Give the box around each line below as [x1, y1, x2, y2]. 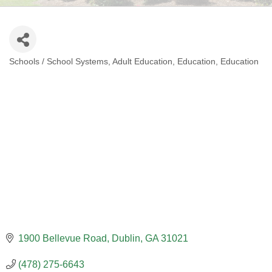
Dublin [112, 233, 140, 243]
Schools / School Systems [9, 56, 108, 66]
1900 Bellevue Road [18, 233, 107, 243]
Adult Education [112, 56, 172, 66]
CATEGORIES [8, 63, 97, 78]
